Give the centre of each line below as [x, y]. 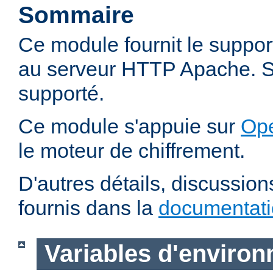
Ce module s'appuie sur [129, 126]
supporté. [61, 94]
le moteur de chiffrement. [132, 151]
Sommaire [76, 15]
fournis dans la [88, 208]
